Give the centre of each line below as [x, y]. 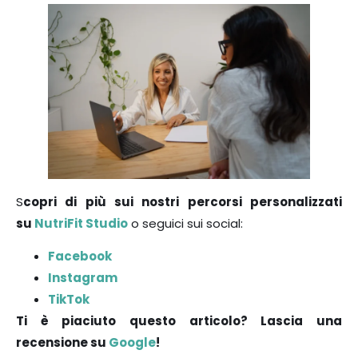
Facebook [80, 256]
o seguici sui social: [185, 223]
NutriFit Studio [81, 223]
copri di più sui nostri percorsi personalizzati [183, 201]
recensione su [62, 342]
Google [132, 342]
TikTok [69, 299]
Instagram [83, 277]
